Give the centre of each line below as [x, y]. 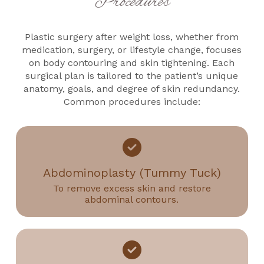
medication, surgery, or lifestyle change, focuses [132, 49]
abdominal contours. [132, 200]
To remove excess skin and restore [132, 189]
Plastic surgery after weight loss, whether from [132, 37]
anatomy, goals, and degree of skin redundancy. [132, 88]
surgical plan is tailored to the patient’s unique [132, 75]
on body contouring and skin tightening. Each [132, 62]
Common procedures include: [132, 101]
